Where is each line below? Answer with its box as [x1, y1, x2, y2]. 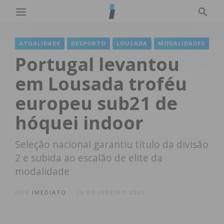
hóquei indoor [15, 110, 143, 135]
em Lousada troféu [15, 71, 187, 96]
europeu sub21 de [15, 91, 177, 115]
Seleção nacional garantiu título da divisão [15, 137, 208, 151]
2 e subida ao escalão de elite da [15, 151, 162, 164]
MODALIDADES [158, 39, 205, 47]
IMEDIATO [32, 188, 66, 196]
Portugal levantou [15, 52, 179, 76]
